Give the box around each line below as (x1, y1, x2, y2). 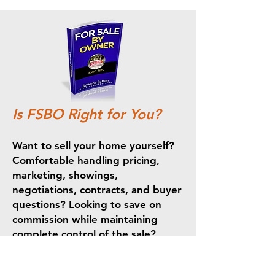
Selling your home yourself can (12, 257, 163, 269)
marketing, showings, (12, 169, 118, 181)
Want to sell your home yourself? (12, 139, 174, 152)
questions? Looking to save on (12, 198, 161, 211)
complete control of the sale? (12, 228, 156, 240)
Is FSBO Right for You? (12, 106, 161, 123)
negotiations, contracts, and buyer (12, 184, 182, 196)
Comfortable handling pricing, (12, 154, 160, 166)
